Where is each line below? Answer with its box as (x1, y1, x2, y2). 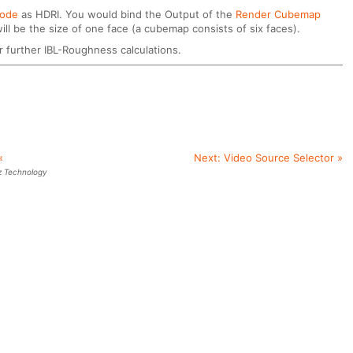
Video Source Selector (223, 150, 334, 164)
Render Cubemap (236, 7, 321, 20)
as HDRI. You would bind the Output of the (18, 7, 236, 20)
